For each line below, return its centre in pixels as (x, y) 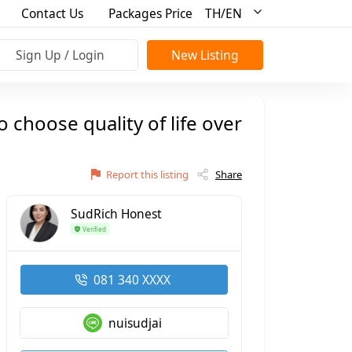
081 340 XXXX (132, 279)
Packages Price (151, 13)
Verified (94, 229)
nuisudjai (135, 323)
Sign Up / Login (60, 55)
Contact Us (53, 13)
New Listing (205, 55)
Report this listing (148, 175)
